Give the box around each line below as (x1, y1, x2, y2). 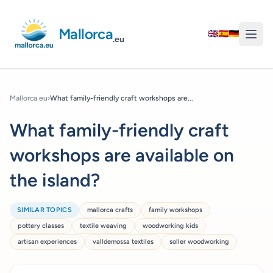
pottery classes (18, 222, 64, 230)
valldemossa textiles (93, 238, 154, 246)
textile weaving (80, 222, 127, 230)
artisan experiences (18, 238, 77, 246)
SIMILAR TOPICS (17, 206, 72, 214)
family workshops (148, 206, 202, 214)
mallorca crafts (87, 206, 133, 214)
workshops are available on (10, 144, 234, 166)
